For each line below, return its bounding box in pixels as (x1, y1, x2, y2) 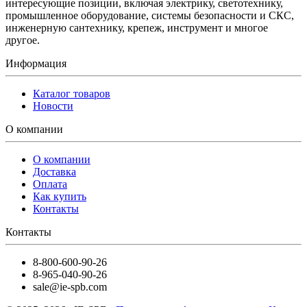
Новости (33, 100, 73, 112)
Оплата (33, 178, 67, 191)
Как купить (33, 191, 86, 203)
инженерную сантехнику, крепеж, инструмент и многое (5, 22, 268, 34)
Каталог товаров (33, 88, 110, 100)
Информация (5, 58, 66, 70)
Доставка (33, 166, 76, 178)
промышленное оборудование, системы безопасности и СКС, (5, 10, 294, 22)
